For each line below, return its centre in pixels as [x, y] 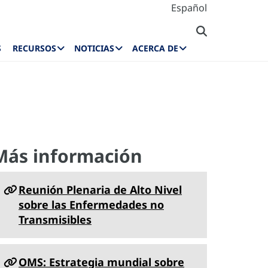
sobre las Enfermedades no [91, 205]
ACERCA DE [155, 48]
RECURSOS [35, 48]
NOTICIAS [95, 48]
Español [189, 8]
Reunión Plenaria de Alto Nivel [100, 190]
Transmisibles [55, 220]
